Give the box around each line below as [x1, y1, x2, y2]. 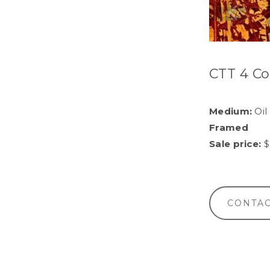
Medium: [209, 105, 253, 117]
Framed [209, 122, 248, 133]
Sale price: [209, 138, 262, 149]
